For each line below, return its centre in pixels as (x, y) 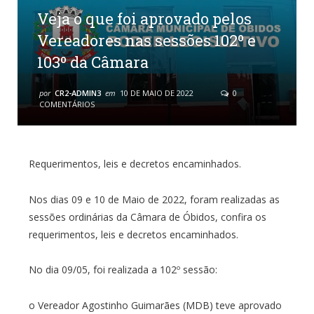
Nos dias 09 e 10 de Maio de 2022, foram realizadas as (154, 199)
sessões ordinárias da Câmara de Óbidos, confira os (147, 217)
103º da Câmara (93, 62)
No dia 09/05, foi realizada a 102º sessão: (123, 270)
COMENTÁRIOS (67, 104)
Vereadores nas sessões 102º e (146, 40)
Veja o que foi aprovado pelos (144, 18)
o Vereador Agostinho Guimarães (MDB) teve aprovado (155, 306)
